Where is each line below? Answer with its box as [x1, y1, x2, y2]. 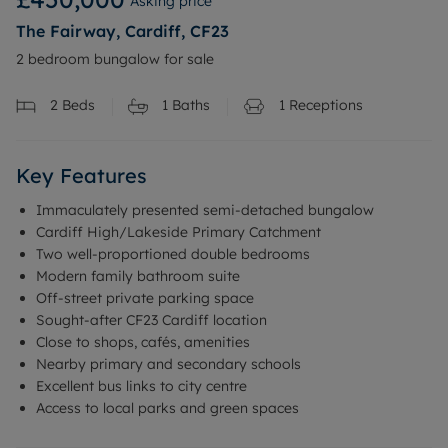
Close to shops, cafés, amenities [36, 333, 250, 352]
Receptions [285, 96, 363, 114]
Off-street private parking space [36, 289, 254, 308]
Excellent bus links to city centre [36, 377, 247, 396]
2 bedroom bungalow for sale [16, 50, 214, 68]
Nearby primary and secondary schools [36, 355, 301, 374]
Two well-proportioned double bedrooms [36, 245, 310, 264]
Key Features [16, 163, 147, 189]
